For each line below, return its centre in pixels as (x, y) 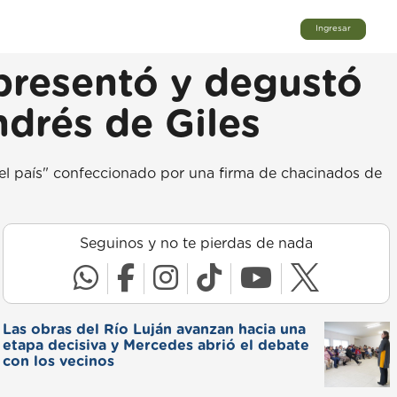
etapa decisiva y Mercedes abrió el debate (156, 346)
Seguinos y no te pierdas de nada (196, 244)
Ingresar (333, 29)
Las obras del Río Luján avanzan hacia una (154, 330)
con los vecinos (58, 362)
